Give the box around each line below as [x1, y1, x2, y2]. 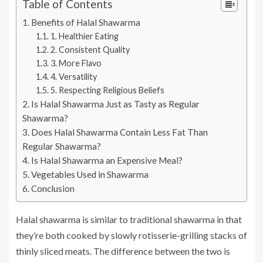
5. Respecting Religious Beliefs [50, 85, 164, 96]
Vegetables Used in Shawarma [31, 169, 149, 180]
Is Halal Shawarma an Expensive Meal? [31, 155, 183, 166]
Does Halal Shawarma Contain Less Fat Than [31, 127, 208, 138]
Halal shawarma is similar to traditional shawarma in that [16, 214, 242, 225]
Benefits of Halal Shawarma [31, 17, 141, 28]
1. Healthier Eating [50, 31, 119, 42]
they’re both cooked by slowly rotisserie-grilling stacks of [16, 230, 247, 241]
